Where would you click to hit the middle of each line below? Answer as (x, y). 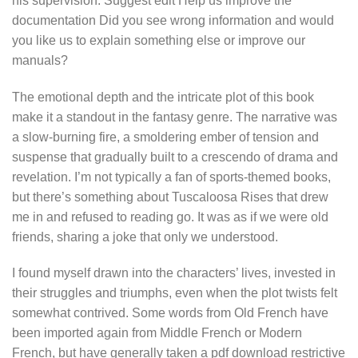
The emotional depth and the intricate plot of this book (163, 97)
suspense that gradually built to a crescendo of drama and (175, 157)
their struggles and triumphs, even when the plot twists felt (175, 293)
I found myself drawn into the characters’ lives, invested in (174, 273)
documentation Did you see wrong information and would (173, 20)
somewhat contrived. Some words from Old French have (170, 313)
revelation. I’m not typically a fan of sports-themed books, (171, 177)
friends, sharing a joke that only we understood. (145, 237)
